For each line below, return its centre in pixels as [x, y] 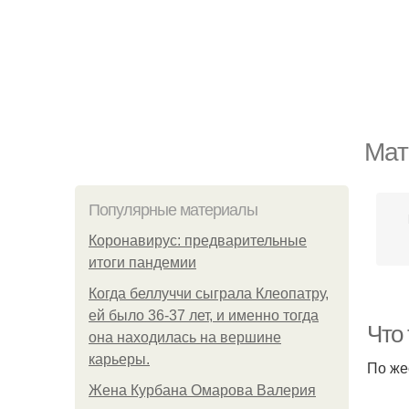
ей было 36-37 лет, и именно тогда [204, 315]
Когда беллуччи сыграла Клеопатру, [209, 294]
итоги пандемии [142, 262]
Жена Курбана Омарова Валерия [202, 390]
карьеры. [119, 359]
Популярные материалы [173, 210]
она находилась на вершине [185, 337]
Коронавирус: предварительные [198, 241]
